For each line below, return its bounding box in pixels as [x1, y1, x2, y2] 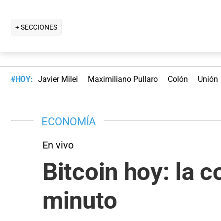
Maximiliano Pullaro [87, 74, 158, 84]
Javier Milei [37, 74, 78, 84]
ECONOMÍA [41, 114, 96, 128]
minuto [42, 186, 117, 215]
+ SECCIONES [15, 23, 57, 31]
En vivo [42, 139, 74, 151]
